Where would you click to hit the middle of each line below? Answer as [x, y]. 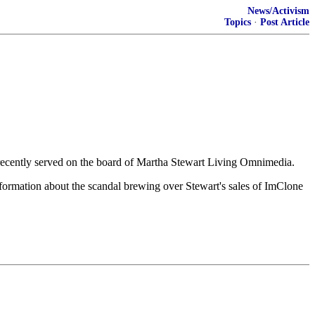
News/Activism [278, 11]
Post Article [285, 22]
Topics [238, 22]
